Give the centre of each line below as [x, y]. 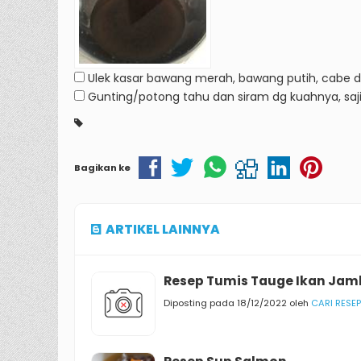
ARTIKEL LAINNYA [163, 229]
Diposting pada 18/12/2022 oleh [237, 303]
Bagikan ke [102, 167]
